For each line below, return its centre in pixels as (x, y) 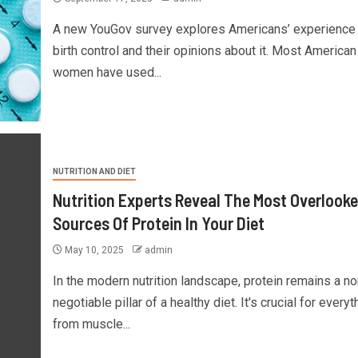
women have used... (107, 72)
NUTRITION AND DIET (94, 171)
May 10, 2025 (94, 250)
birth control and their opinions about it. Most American (204, 51)
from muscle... (91, 324)
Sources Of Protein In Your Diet (158, 223)
